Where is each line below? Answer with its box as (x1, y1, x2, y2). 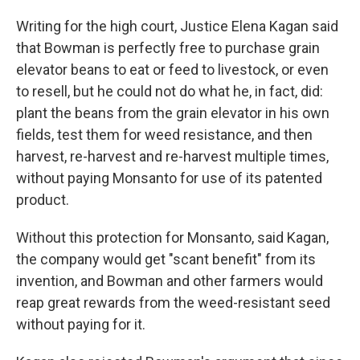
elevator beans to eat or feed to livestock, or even (16, 61, 329, 79)
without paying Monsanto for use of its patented (16, 170, 322, 187)
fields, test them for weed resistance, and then (16, 126, 313, 144)
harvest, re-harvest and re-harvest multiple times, (16, 148, 329, 166)
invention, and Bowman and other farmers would (16, 272, 323, 290)
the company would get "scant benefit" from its (16, 251, 316, 268)
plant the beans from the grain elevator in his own (16, 104, 329, 122)
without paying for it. (16, 316, 145, 333)
